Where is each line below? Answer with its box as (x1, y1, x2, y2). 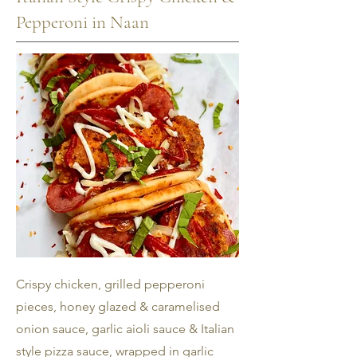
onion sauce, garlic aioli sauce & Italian (16, 321, 234, 336)
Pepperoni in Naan (16, 11, 149, 33)
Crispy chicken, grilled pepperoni (16, 277, 205, 292)
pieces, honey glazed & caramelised (16, 299, 220, 314)
